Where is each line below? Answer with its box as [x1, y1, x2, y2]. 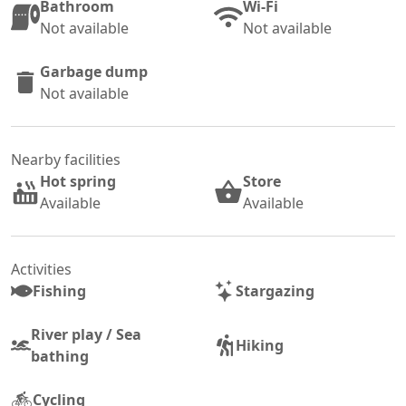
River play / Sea [31, 324, 142, 345]
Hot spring [40, 171, 116, 192]
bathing [31, 346, 90, 367]
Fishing [33, 281, 86, 302]
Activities [11, 259, 72, 280]
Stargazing [236, 281, 314, 302]
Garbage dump [40, 62, 148, 82]
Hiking [236, 335, 284, 356]
